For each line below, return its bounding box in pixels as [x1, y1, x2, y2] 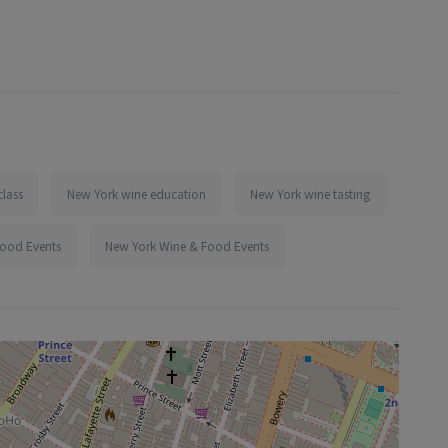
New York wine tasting [250, 185, 370, 202]
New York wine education [67, 185, 206, 202]
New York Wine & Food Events [105, 237, 269, 254]
